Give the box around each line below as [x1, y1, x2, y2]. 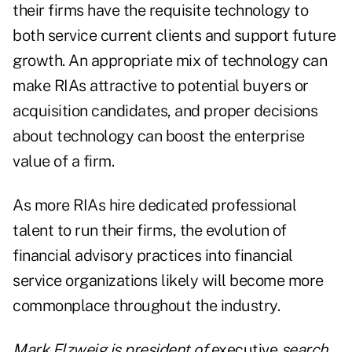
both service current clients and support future [13, 26, 336, 46]
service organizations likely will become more [13, 271, 324, 291]
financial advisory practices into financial [13, 246, 293, 266]
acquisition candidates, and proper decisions [13, 101, 317, 121]
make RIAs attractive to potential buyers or [13, 76, 309, 96]
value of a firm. [13, 152, 114, 171]
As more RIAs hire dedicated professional [13, 196, 296, 215]
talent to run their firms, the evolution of [13, 221, 287, 240]
